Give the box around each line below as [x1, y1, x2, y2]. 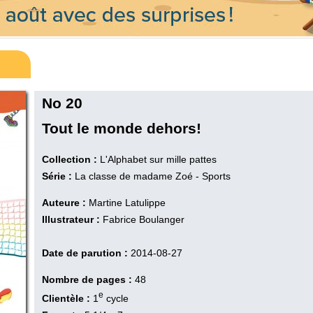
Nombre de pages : [42, 274, 132, 285]
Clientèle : [42, 292, 93, 304]
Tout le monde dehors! [42, 120, 201, 136]
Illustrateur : [42, 214, 100, 225]
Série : [42, 170, 72, 182]
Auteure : [42, 197, 86, 208]
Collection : [42, 154, 97, 165]
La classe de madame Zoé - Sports [72, 170, 231, 182]
